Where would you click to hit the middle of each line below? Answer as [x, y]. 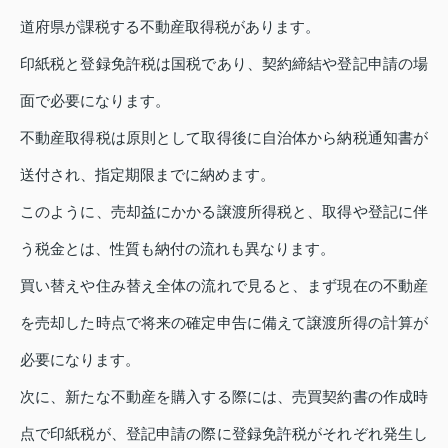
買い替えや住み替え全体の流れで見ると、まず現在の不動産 [224, 285]
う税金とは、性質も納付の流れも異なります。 [177, 248]
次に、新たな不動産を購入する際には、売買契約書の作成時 [224, 396]
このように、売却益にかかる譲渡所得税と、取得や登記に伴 [224, 211]
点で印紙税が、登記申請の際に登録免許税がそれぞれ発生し [224, 433]
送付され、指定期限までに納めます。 [147, 174]
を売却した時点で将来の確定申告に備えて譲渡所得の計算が [224, 322]
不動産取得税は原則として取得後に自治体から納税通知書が [224, 137]
